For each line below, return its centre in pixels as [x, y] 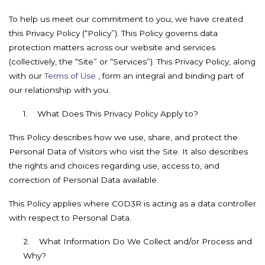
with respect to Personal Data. [70, 218]
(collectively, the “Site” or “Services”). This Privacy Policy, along [132, 62]
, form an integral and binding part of [170, 76]
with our [27, 76]
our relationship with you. [59, 90]
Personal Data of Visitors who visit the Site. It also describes [128, 151]
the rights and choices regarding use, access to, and [114, 166]
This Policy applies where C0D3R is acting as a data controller [132, 203]
